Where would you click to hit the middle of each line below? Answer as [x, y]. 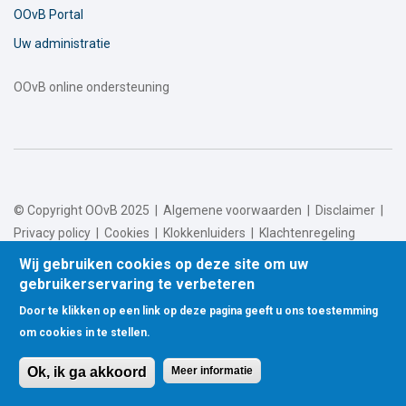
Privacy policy [52, 233]
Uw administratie [62, 44]
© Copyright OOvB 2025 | [88, 211]
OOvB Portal [48, 15]
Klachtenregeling [307, 233]
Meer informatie [212, 371]
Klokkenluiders [204, 233]
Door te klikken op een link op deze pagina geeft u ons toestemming [198, 311]
